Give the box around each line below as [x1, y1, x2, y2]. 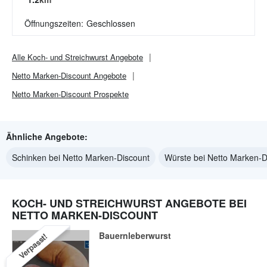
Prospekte [91, 88, 129, 100]
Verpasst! [16, 230, 49, 262]
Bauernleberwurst [99, 229, 171, 241]
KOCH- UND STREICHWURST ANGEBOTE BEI [12, 195, 247, 211]
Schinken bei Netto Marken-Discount [12, 151, 150, 163]
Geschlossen [86, 17, 135, 29]
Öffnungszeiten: [24, 17, 83, 29]
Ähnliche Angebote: [6, 131, 88, 142]
